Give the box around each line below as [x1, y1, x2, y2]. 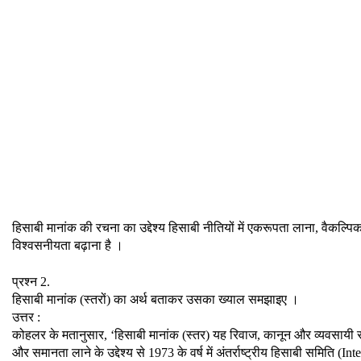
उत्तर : [12, 309, 40, 324]
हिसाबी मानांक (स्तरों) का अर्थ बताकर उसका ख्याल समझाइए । [12, 292, 299, 306]
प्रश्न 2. [12, 274, 50, 288]
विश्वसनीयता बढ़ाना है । [12, 239, 123, 253]
